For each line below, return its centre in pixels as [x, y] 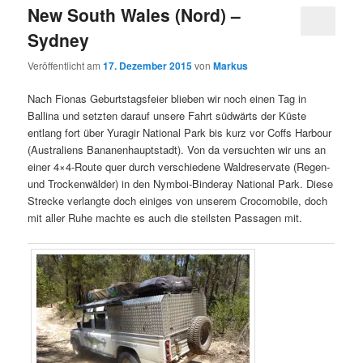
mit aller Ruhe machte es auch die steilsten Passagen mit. [165, 217]
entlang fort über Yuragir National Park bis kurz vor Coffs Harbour [180, 132]
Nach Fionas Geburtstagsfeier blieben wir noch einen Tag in [167, 98]
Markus [231, 65]
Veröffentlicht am [66, 65]
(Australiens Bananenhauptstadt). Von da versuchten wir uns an [177, 149]
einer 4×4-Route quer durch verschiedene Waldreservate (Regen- [179, 166]
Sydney [59, 40]
